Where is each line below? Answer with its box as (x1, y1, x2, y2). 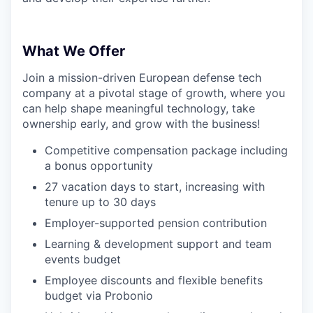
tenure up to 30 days (45, 195, 156, 209)
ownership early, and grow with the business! (22, 117, 260, 131)
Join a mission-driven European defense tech (22, 71, 261, 85)
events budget (45, 252, 121, 266)
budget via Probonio (45, 289, 153, 303)
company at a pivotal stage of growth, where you (22, 86, 285, 100)
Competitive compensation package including (45, 143, 288, 157)
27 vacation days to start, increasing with (45, 180, 265, 194)
